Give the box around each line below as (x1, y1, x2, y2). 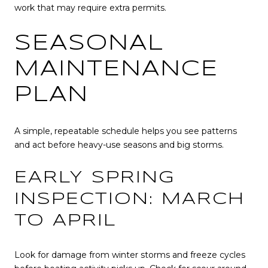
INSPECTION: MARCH (14, 191, 245, 208)
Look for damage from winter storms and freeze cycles (14, 249, 245, 260)
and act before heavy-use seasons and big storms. (14, 139, 224, 150)
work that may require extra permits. (14, 2, 166, 14)
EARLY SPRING (14, 170, 175, 187)
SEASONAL (14, 33, 164, 54)
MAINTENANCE (14, 59, 218, 80)
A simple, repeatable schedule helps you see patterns (14, 125, 237, 136)
